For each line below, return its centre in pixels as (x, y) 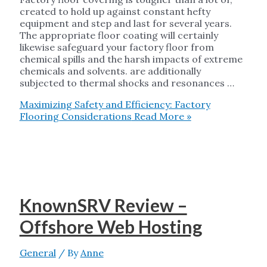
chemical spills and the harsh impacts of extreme (131, 59)
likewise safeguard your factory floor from (117, 47)
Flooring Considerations (75, 117)
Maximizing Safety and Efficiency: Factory (115, 105)
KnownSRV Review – (103, 205)
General (38, 252)
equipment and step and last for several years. (125, 24)
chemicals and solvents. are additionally (110, 71)
